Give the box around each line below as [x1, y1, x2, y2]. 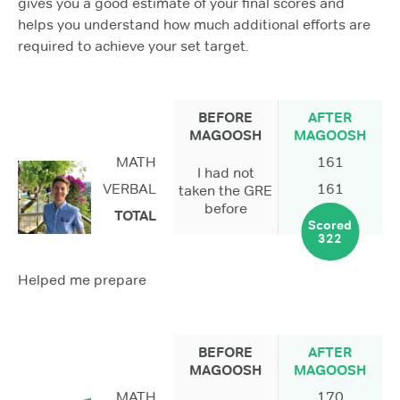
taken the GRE [179, 182, 273, 200]
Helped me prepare [18, 271, 146, 289]
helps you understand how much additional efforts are [18, 15, 371, 33]
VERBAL [102, 180, 156, 198]
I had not [196, 164, 254, 182]
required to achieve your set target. [18, 37, 248, 54]
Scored [308, 216, 353, 233]
